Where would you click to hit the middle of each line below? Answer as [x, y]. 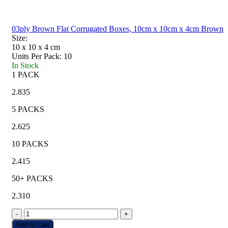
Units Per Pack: [37, 56]
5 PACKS [28, 109]
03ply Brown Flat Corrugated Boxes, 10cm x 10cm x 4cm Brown [118, 28]
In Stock [25, 65]
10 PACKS [30, 144]
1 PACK [26, 74]
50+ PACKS [32, 178]
